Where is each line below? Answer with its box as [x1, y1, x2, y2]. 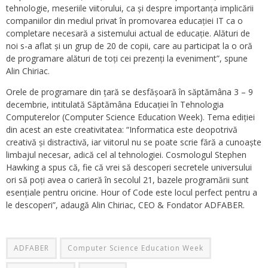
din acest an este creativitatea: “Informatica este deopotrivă [6, 124, 237, 136]
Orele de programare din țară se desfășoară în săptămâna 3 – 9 [6, 86, 253, 98]
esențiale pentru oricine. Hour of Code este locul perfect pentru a [6, 187, 257, 199]
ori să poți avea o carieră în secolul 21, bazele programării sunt [6, 174, 249, 186]
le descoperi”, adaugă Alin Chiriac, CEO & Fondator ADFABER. [6, 199, 245, 211]
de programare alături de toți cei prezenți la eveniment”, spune [6, 53, 248, 65]
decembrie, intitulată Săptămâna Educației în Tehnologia [6, 99, 224, 111]
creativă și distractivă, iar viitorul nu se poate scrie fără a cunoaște [6, 136, 261, 148]
